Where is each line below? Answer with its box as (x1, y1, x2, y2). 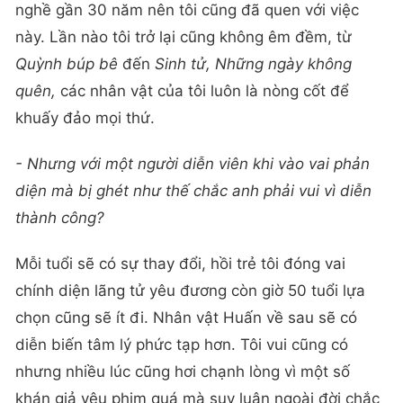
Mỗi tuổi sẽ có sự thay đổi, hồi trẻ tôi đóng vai (15, 255, 345, 273)
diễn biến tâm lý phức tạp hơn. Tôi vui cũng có (15, 336, 348, 354)
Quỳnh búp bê (15, 54, 118, 73)
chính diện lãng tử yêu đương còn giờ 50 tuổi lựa (15, 282, 365, 300)
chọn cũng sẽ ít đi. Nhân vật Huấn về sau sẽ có (15, 309, 357, 327)
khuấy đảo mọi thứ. (15, 108, 155, 127)
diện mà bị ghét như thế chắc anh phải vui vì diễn (15, 181, 372, 200)
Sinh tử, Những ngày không (155, 54, 352, 73)
